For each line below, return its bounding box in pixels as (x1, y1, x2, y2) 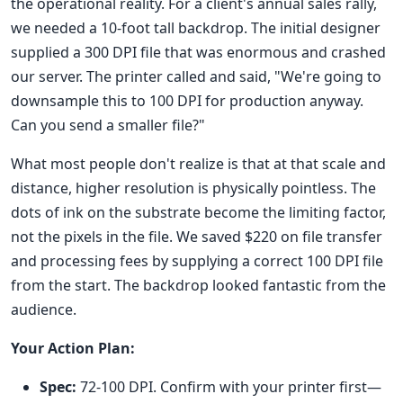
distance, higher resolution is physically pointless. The (11, 178, 376, 199)
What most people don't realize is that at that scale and (11, 154, 386, 175)
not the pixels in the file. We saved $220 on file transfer (11, 227, 382, 247)
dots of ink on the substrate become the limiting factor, (11, 202, 386, 223)
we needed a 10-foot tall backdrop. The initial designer (11, 18, 381, 39)
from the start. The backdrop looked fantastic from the (11, 275, 386, 296)
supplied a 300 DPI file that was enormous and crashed (11, 42, 386, 63)
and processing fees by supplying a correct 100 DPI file (11, 251, 383, 272)
